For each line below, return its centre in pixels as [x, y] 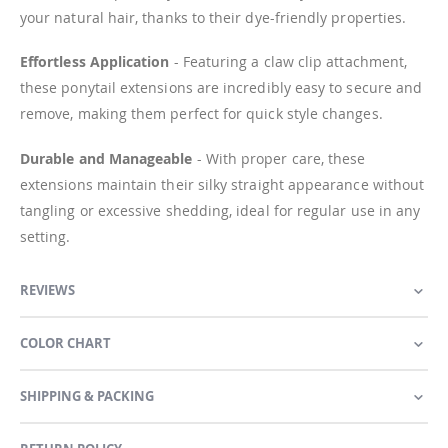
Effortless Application [95, 62]
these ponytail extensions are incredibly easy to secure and [221, 88]
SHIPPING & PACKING [87, 395]
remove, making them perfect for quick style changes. [201, 114]
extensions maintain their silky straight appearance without [222, 184]
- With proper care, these [279, 158]
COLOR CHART [65, 342]
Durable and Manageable [106, 158]
